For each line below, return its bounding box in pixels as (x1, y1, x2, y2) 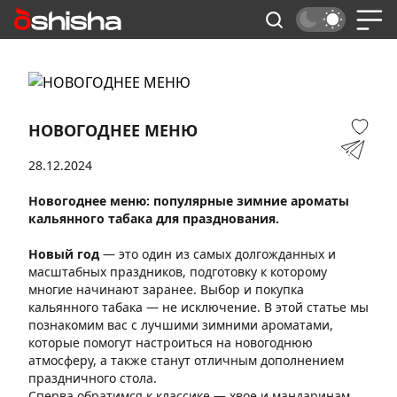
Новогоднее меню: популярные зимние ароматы (28, 192, 349, 209)
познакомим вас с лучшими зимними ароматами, (28, 316, 333, 333)
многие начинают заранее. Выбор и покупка (28, 281, 304, 298)
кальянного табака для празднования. (28, 210, 279, 227)
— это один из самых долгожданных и (99, 245, 336, 262)
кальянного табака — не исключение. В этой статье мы (28, 299, 369, 315)
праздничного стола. (28, 370, 157, 386)
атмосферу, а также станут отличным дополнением (28, 352, 344, 369)
